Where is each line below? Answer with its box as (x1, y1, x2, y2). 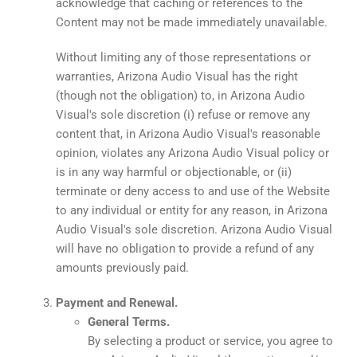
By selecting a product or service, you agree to (88, 333, 333, 348)
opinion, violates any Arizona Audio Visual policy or (56, 145, 329, 160)
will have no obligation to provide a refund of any (56, 241, 314, 256)
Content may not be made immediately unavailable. (56, 14, 328, 29)
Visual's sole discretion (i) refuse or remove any (56, 107, 310, 122)
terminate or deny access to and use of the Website (56, 183, 330, 198)
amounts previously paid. (56, 260, 189, 275)
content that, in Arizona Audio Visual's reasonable (56, 126, 320, 141)
